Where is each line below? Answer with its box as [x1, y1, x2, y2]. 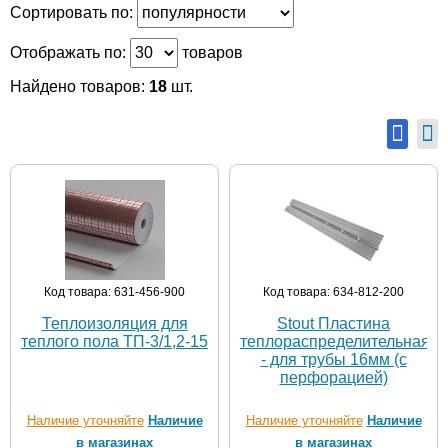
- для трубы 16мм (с [260, 351, 407, 368]
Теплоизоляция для [41, 315, 188, 332]
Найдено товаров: [10, 78, 149, 95]
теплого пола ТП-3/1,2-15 [21, 333, 208, 350]
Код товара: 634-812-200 [263, 285, 404, 299]
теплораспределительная [240, 333, 430, 350]
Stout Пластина [277, 315, 390, 332]
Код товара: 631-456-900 [44, 285, 185, 299]
